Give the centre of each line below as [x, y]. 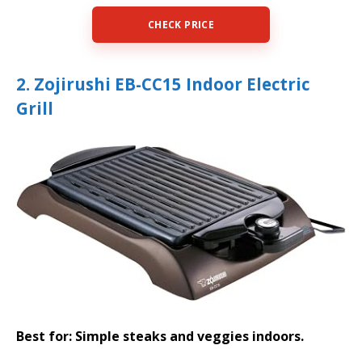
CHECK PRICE [181, 25]
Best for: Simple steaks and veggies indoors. [160, 337]
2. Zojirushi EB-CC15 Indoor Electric [163, 84]
